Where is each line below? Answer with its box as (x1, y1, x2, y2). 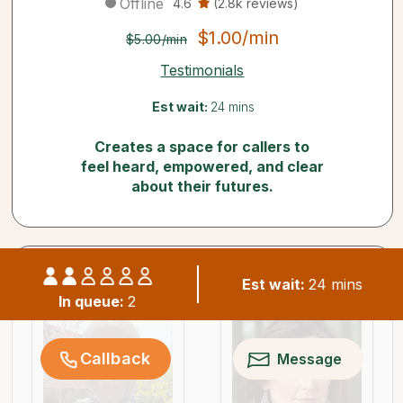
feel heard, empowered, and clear (80, 157, 324, 175)
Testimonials (160, 61, 245, 79)
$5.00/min (125, 31, 188, 47)
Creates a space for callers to (94, 138, 310, 156)
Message (276, 350, 343, 368)
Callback (80, 349, 150, 368)
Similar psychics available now (76, 259, 329, 284)
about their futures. (130, 177, 273, 195)
